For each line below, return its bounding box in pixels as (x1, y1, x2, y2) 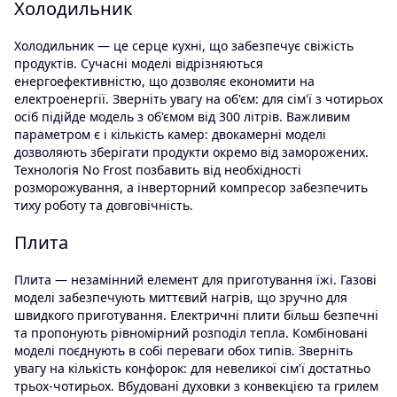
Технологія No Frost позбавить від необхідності (14, 161, 301, 179)
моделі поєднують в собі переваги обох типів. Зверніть (14, 342, 353, 360)
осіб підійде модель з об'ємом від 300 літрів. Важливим (14, 108, 350, 126)
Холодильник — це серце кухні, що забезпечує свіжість (14, 37, 354, 55)
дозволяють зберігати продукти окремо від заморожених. (14, 144, 369, 161)
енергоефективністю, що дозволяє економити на (14, 73, 315, 90)
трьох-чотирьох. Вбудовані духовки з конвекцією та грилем (14, 378, 378, 395)
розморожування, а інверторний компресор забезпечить (14, 179, 368, 197)
